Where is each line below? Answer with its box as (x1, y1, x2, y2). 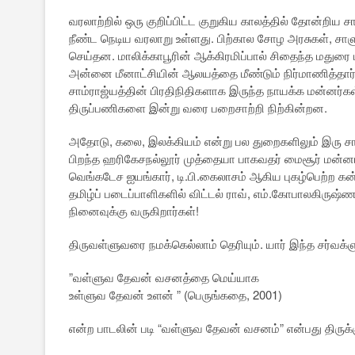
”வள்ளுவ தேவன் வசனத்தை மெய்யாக (69, 269, 259, 286)
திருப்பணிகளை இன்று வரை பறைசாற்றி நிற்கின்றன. (69, 99, 327, 116)
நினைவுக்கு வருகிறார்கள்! (69, 202, 199, 219)
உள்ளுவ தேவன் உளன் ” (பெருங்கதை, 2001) (69, 286, 282, 303)
